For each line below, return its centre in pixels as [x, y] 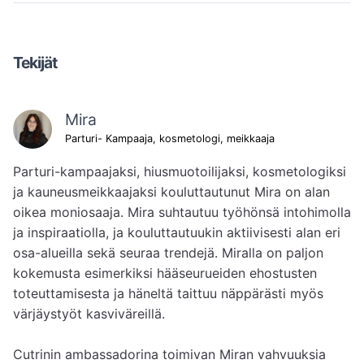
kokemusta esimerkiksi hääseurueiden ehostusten [165, 273]
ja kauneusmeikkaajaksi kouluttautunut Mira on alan [171, 192]
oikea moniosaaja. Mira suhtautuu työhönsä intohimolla [182, 212]
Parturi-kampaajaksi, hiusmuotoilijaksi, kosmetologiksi [180, 172]
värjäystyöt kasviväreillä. [89, 314]
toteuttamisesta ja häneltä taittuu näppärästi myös [168, 294]
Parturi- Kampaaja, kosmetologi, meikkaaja [170, 138]
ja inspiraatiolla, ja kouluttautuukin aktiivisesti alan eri [177, 233]
